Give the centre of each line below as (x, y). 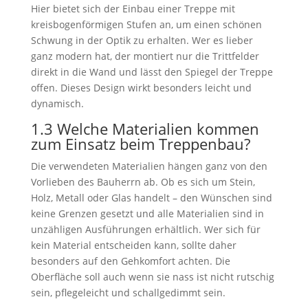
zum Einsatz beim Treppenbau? (140, 144)
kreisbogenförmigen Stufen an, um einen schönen (146, 24)
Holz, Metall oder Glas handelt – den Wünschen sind (151, 198)
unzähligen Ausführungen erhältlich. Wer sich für (145, 229)
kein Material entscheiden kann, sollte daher (133, 245)
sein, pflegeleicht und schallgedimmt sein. (128, 293)
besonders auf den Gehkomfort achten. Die (130, 261)
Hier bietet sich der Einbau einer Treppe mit (133, 9)
